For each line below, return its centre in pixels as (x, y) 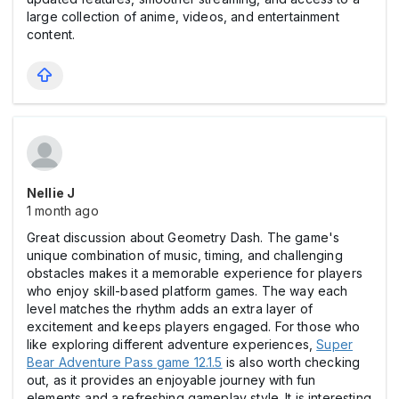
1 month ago (63, 210)
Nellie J (51, 192)
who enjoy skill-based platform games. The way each (187, 290)
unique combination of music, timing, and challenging (185, 255)
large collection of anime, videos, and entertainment (183, 16)
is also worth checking (291, 362)
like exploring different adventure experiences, (172, 344)
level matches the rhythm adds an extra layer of (170, 308)
